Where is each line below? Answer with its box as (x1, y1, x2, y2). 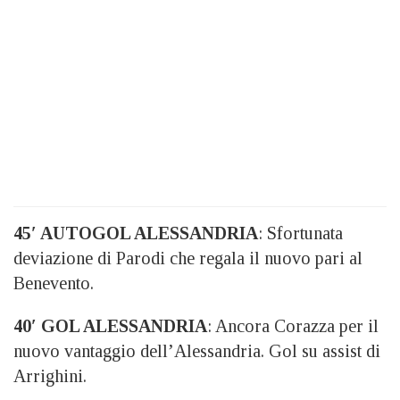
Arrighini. (13, 366, 87, 386)
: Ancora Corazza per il (207, 316, 379, 336)
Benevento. (13, 273, 94, 293)
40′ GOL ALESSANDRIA (13, 316, 207, 336)
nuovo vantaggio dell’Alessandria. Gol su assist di (13, 341, 380, 361)
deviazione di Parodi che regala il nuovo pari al (13, 248, 362, 268)
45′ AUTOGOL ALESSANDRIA (13, 223, 258, 243)
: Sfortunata (258, 223, 343, 243)
